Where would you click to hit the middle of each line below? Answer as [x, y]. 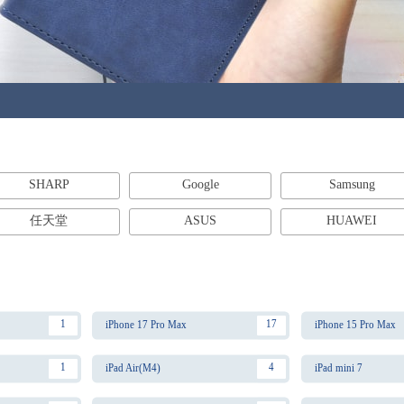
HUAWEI [352, 220]
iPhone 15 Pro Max [355, 325]
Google [200, 184]
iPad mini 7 [338, 367]
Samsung [352, 184]
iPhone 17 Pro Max [147, 325]
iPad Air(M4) [133, 367]
